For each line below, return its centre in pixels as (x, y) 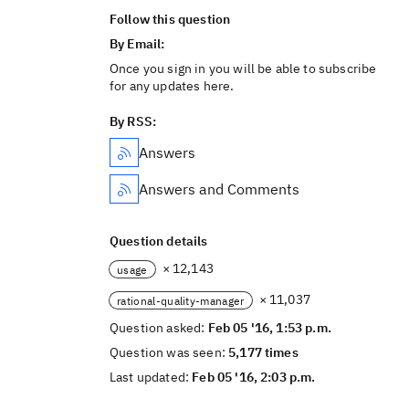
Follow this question (170, 19)
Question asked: (159, 328)
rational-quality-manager (181, 300)
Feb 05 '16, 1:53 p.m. (269, 328)
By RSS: (133, 121)
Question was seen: (169, 352)
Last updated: (151, 377)
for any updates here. (172, 86)
